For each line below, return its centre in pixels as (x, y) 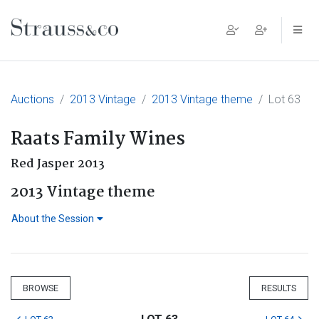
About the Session (53, 219)
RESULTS (279, 288)
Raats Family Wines (98, 140)
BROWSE (41, 288)
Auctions (32, 99)
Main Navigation (88, 41)
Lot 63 (284, 99)
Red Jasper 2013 (58, 164)
